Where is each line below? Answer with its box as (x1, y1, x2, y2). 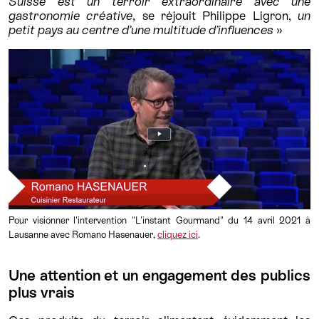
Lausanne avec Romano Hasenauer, (9, 229, 157, 241)
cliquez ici (157, 229, 198, 241)
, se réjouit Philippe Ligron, (132, 9, 298, 23)
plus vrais (9, 284, 75, 302)
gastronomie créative (9, 9, 133, 23)
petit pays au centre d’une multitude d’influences (9, 23, 276, 38)
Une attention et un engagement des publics (9, 267, 310, 285)
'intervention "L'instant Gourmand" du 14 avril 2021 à (75, 215, 311, 226)
